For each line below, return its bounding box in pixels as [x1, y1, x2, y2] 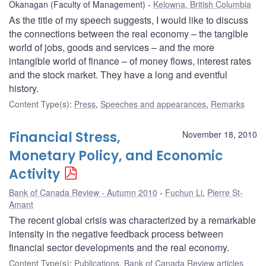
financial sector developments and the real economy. [9, 240, 229, 255]
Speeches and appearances [100, 98, 206, 110]
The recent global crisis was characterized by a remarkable [9, 213, 256, 227]
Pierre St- [207, 186, 243, 199]
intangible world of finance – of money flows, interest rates [9, 54, 251, 68]
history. [9, 81, 39, 96]
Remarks [211, 98, 245, 110]
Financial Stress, [9, 128, 121, 147]
